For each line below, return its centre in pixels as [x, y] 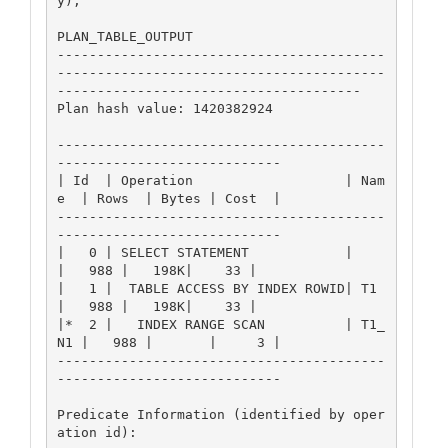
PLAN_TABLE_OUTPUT [124, 36]
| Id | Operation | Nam [220, 180]
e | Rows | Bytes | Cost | [168, 198]
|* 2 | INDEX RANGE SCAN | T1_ [220, 324]
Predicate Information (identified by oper [220, 414]
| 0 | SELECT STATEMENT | [204, 252]
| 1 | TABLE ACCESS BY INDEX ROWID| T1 [216, 288]
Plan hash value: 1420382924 [164, 108]
